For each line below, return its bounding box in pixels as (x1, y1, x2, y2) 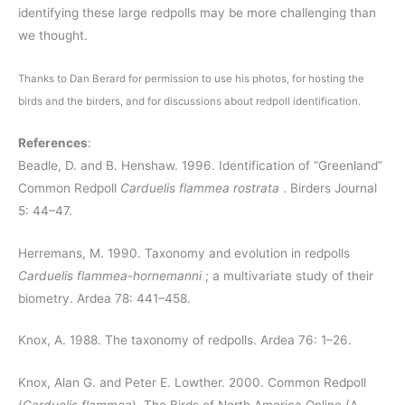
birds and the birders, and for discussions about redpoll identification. (18, 94, 361, 108)
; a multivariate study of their (202, 268, 373, 283)
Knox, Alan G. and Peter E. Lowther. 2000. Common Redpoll (18, 375, 366, 391)
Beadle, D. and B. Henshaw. (18, 157, 178, 173)
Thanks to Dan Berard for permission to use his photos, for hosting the (18, 71, 364, 85)
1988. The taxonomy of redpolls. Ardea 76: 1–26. (66, 333, 352, 348)
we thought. (18, 27, 88, 42)
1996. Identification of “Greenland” (178, 157, 382, 173)
